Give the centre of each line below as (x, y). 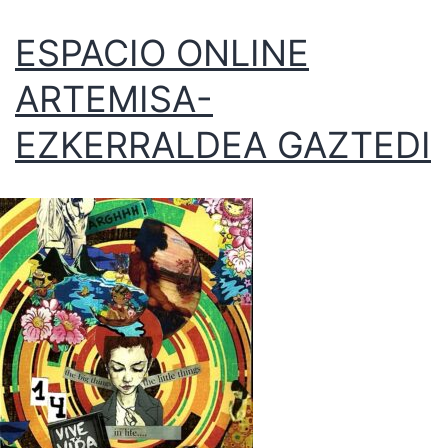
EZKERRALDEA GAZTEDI (223, 145)
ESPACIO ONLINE (162, 53)
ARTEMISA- (114, 99)
